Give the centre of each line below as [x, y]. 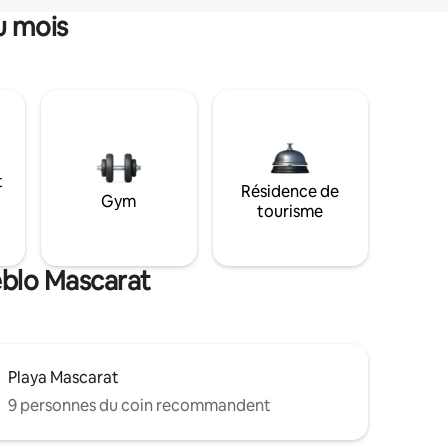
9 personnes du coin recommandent [139, 405]
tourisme [290, 211]
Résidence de [290, 191]
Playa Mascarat [63, 377]
